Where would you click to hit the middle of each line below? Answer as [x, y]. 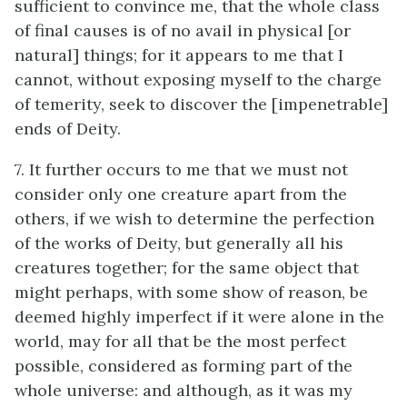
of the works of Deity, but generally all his [179, 243]
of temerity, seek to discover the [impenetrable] [201, 104]
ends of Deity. [68, 129]
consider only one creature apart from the [181, 194]
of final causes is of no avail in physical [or [183, 30]
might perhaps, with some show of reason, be [191, 292]
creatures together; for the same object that [187, 268]
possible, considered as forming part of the [184, 366]
